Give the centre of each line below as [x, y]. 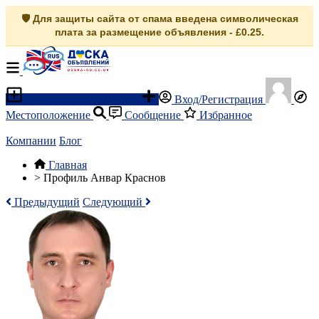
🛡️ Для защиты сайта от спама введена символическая [159, 19]
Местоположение [49, 115]
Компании [31, 141]
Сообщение [153, 115]
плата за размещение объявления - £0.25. [159, 32]
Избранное [224, 115]
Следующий [114, 202]
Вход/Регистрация [219, 99]
